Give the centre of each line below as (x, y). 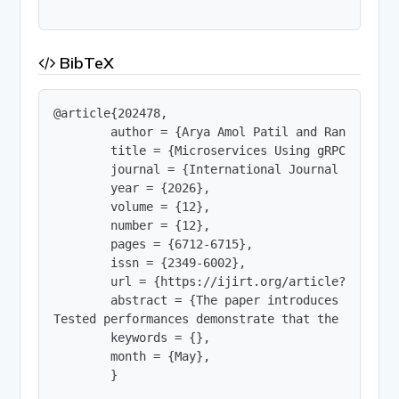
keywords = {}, (132, 337)
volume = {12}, (132, 206)
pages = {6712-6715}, (154, 244)
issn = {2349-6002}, (150, 262)
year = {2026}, (132, 187)
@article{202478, (111, 113)
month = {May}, (132, 356)
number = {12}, (132, 225)
